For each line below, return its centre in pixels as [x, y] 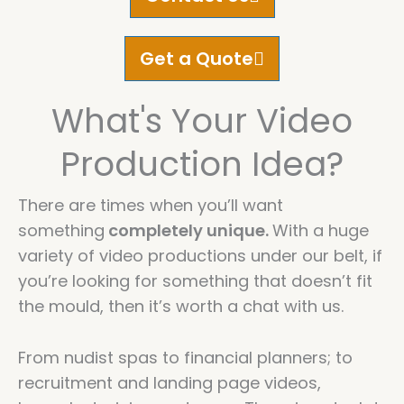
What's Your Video [202, 121]
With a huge [321, 230]
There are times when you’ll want [151, 205]
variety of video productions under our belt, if [200, 256]
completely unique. [188, 230]
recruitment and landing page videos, [170, 382]
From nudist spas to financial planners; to [185, 357]
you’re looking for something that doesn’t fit [195, 281]
